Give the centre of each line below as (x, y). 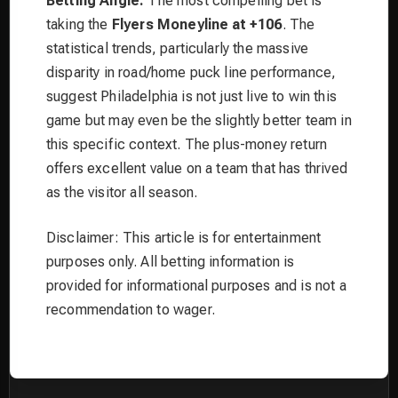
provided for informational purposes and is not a (196, 286)
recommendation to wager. (131, 310)
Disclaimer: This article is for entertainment (184, 238)
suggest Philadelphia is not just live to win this (191, 97)
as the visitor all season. (122, 193)
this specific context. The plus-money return (187, 145)
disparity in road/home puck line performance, (191, 73)
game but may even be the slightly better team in (199, 121)
